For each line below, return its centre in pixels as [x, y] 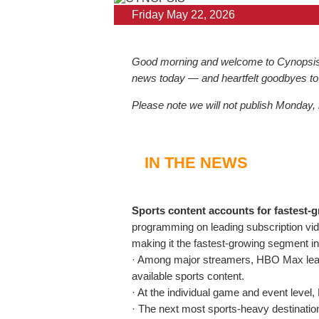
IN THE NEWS [196, 163]
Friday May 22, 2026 [183, 15]
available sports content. [188, 276]
